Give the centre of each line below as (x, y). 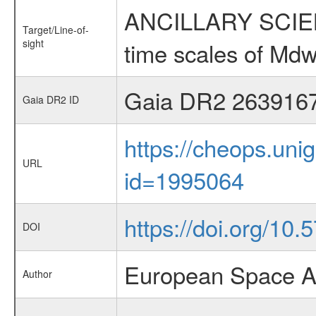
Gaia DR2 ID (50, 99)
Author (37, 274)
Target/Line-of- (55, 30)
